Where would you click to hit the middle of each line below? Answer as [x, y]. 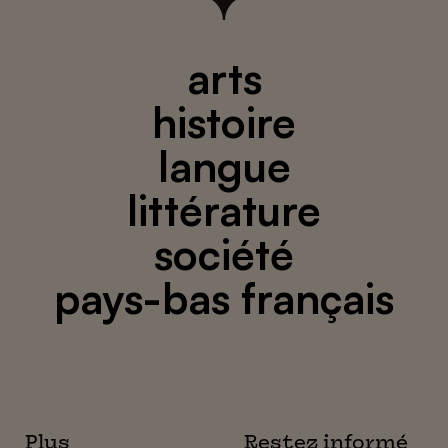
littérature [224, 209]
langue [224, 165]
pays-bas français [224, 297]
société [224, 253]
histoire [224, 121]
